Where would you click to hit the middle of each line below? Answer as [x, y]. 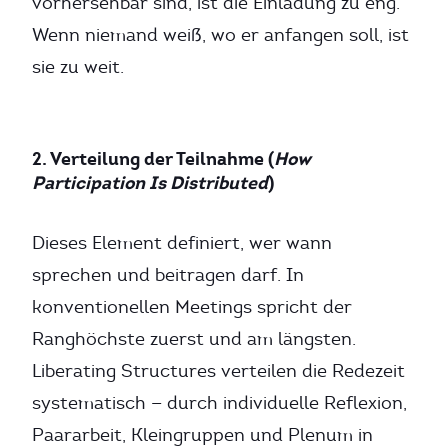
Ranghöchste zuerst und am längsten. [194, 339]
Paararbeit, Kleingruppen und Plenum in [202, 435]
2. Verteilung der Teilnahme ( [153, 158]
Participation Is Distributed [150, 182]
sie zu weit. [78, 67]
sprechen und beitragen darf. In [168, 275]
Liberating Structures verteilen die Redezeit [218, 371]
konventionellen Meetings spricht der [192, 307]
